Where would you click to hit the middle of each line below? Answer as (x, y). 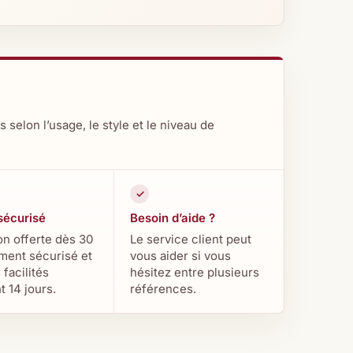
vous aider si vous (181, 256)
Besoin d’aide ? (173, 218)
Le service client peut (191, 239)
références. (163, 289)
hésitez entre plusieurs (195, 272)
